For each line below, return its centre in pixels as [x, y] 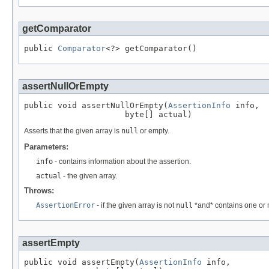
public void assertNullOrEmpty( [96, 106]
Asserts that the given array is [73, 131]
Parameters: [46, 147]
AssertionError [65, 206]
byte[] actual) [108, 115]
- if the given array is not [135, 206]
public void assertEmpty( [82, 262]
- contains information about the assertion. [122, 162]
